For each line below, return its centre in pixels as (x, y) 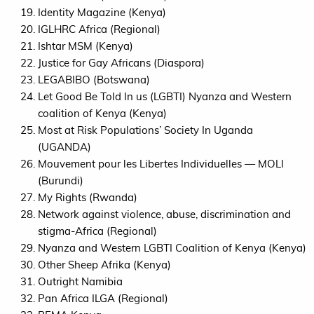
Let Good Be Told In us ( (96, 96)
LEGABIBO (64, 79)
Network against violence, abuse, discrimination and (164, 214)
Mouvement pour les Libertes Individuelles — (148, 163)
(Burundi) (61, 180)
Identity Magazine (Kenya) (102, 12)
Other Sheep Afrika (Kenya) (104, 264)
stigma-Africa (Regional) (97, 231)
